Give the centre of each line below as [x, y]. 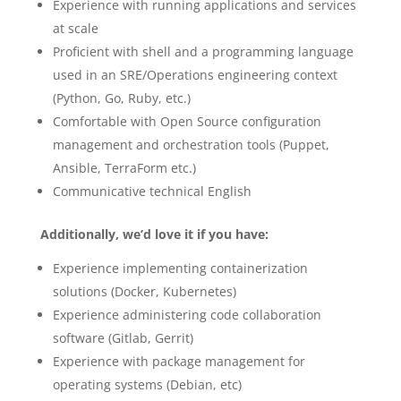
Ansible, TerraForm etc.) [124, 168]
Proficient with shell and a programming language [203, 51]
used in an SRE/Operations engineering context [195, 75]
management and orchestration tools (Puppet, [191, 145]
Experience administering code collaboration [187, 315]
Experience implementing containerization [180, 268]
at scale [75, 28]
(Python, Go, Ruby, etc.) [121, 98]
